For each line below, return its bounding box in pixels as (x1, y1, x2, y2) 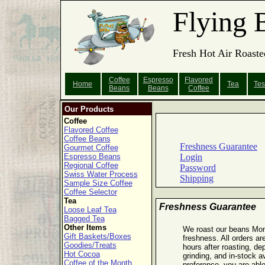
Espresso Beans (63, 152, 121, 161)
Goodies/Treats (63, 241, 117, 250)
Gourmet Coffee (63, 143, 118, 152)
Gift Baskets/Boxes (63, 232, 131, 241)
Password (180, 163, 216, 173)
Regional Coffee (63, 161, 118, 170)
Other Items (63, 223, 106, 232)
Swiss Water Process (63, 170, 138, 179)
